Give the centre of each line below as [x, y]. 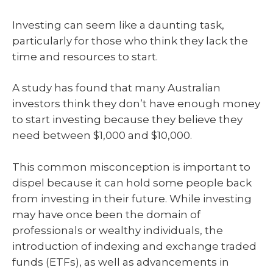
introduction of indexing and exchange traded [134, 246]
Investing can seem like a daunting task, [118, 25]
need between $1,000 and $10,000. [102, 135]
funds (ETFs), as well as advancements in [121, 262]
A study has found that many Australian [116, 88]
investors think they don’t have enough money [136, 104]
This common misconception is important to [131, 167]
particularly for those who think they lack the [130, 41]
